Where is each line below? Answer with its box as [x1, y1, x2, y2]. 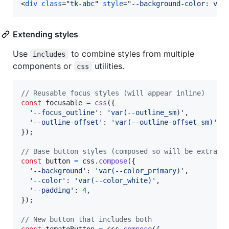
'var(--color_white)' [74, 176, 156, 185]
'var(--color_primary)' [95, 166, 185, 175]
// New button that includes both [21, 215, 152, 223]
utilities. [91, 60, 124, 71]
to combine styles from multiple [68, 48, 197, 59]
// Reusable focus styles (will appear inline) [21, 88, 205, 97]
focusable [45, 98, 82, 107]
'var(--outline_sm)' [107, 108, 185, 117]
